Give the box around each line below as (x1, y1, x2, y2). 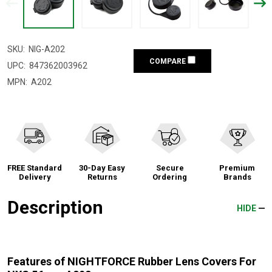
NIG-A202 (29, 44, 65, 54)
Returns (87, 172, 117, 182)
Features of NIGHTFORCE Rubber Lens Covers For (7, 254, 256, 268)
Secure (155, 163, 184, 172)
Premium (219, 163, 256, 172)
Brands (223, 172, 251, 182)
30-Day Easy (79, 163, 126, 172)
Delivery (18, 172, 51, 182)
